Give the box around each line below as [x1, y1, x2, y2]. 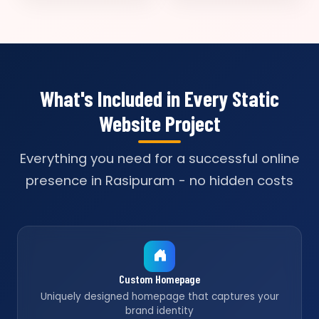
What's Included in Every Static [40, 85, 279, 111]
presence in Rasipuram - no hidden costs [26, 172, 293, 189]
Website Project [98, 110, 221, 136]
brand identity [125, 304, 194, 318]
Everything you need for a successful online [19, 150, 300, 167]
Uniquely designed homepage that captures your [40, 290, 279, 303]
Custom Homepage [119, 272, 200, 286]
